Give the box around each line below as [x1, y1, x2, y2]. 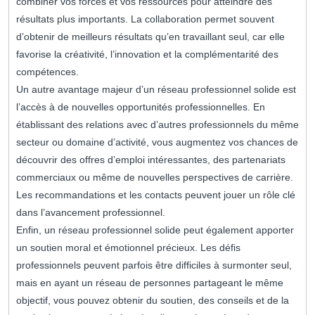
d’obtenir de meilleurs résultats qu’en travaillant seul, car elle [16, 31, 285, 43]
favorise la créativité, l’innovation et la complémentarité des [16, 49, 278, 60]
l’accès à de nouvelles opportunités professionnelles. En [16, 101, 265, 113]
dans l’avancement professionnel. [16, 207, 165, 219]
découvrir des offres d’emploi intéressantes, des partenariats [16, 154, 285, 166]
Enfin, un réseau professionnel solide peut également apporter [16, 224, 294, 236]
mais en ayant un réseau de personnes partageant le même [16, 277, 283, 289]
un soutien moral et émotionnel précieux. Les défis [16, 242, 240, 254]
